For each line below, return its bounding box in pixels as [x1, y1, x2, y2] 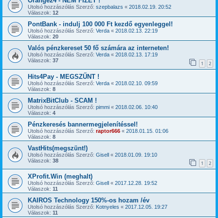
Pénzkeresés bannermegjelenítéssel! [28, 120, 138, 128]
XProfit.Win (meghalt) [28, 173, 92, 181]
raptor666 [96, 127, 120, 134]
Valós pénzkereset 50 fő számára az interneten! [28, 44, 169, 52]
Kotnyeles [96, 204, 119, 210]
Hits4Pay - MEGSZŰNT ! [28, 73, 99, 80]
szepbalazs [96, 4, 123, 10]
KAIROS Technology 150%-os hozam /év [28, 197, 149, 204]
